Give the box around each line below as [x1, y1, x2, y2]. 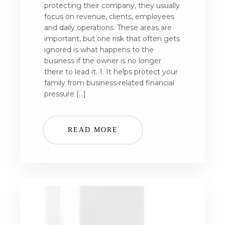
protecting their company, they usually [44, 1, 180, 10]
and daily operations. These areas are [44, 23, 172, 32]
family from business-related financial [44, 78, 174, 87]
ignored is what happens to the [44, 45, 154, 54]
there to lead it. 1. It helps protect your [44, 67, 178, 76]
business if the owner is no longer [44, 56, 161, 65]
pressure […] [44, 89, 86, 98]
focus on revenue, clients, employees [44, 12, 174, 21]
